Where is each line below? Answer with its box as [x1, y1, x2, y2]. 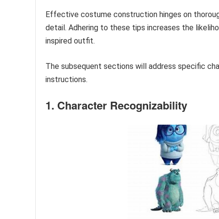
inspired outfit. [45, 36, 95, 45]
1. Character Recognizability [45, 97, 187, 113]
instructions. [45, 74, 88, 84]
